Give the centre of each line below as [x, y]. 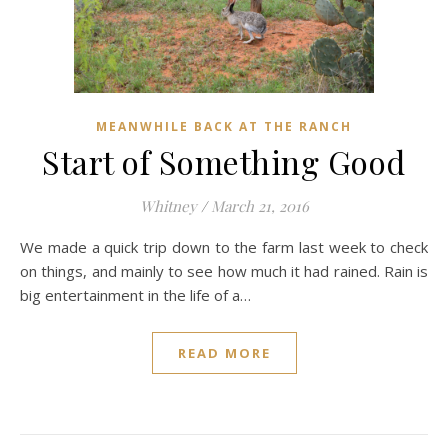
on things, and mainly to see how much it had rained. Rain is [224, 271]
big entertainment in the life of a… [135, 295]
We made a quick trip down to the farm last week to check [27, 247]
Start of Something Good [224, 161]
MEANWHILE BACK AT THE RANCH [224, 126]
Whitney [168, 206]
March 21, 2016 [259, 206]
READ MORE [224, 353]
